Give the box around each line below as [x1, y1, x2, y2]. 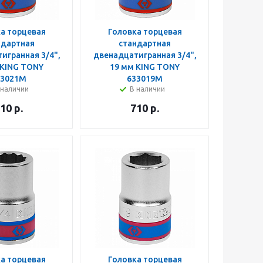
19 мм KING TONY [110, 62, 180, 72]
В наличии [129, 85, 165, 93]
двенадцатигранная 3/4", [93, 50, 197, 60]
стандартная [119, 39, 171, 48]
